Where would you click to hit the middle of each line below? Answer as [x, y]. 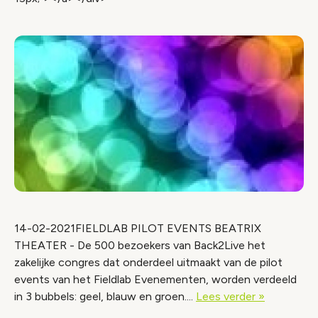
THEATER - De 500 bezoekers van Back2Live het [140, 245]
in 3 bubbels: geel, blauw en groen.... [105, 296]
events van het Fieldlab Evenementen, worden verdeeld [155, 279]
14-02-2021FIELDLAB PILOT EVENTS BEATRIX [138, 228]
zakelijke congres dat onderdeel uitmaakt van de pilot [148, 262]
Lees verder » [230, 296]
